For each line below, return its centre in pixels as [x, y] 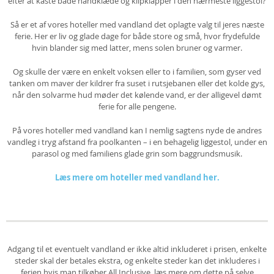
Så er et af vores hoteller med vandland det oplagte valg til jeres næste [137, 24]
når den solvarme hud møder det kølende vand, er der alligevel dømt [137, 95]
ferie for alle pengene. [137, 106]
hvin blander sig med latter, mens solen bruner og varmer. [137, 48]
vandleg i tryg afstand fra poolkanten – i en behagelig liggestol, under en [137, 142]
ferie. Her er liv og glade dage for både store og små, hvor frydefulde [137, 36]
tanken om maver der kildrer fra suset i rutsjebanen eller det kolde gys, [137, 83]
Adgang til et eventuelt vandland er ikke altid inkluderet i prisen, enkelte [137, 249]
